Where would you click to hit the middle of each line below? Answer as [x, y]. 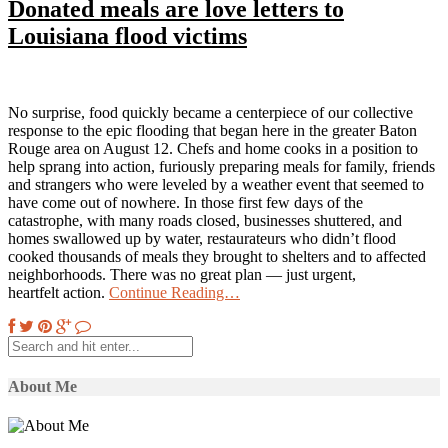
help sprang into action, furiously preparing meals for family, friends [221, 166]
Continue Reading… [174, 292]
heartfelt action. [58, 292]
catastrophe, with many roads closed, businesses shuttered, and [205, 220]
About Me [42, 386]
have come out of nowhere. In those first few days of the [185, 202]
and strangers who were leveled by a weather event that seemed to [216, 184]
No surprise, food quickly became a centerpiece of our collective [210, 112]
